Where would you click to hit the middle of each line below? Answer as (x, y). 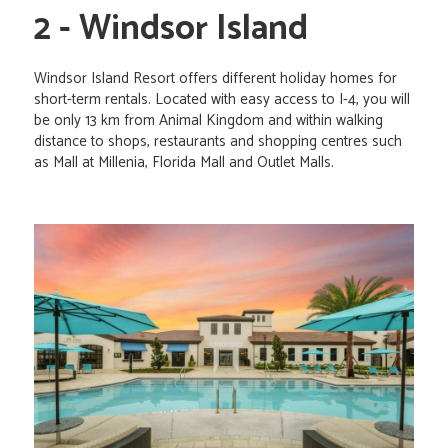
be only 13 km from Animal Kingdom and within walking (208, 121)
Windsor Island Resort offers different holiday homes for (215, 79)
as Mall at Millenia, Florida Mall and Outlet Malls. (184, 163)
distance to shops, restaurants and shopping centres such (218, 142)
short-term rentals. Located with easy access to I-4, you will (222, 100)
